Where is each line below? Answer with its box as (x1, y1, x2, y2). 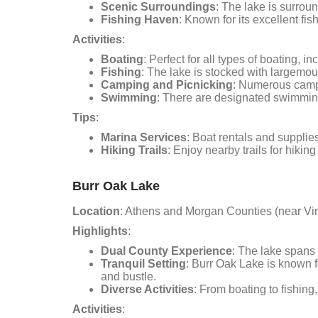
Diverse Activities (101, 283, 194, 295)
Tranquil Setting (101, 258, 186, 270)
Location (72, 205, 120, 217)
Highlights (72, 225, 128, 237)
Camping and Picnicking (101, 79, 233, 91)
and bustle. (101, 270, 156, 283)
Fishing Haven (101, 13, 179, 26)
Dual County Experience (101, 245, 232, 257)
